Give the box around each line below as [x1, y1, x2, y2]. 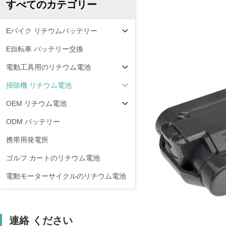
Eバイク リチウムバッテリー [6, 27, 97, 35]
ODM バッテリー [6, 118, 60, 126]
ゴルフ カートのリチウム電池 [6, 154, 100, 162]
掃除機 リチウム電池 [6, 81, 72, 89]
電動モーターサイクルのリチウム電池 [6, 172, 126, 180]
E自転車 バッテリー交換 [6, 45, 83, 53]
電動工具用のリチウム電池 [6, 63, 91, 71]
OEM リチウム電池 [6, 99, 67, 107]
